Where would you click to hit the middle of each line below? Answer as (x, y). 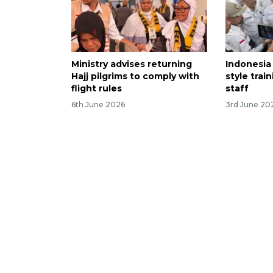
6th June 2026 (98, 104)
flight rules (97, 88)
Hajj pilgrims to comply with (135, 76)
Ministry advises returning (132, 64)
